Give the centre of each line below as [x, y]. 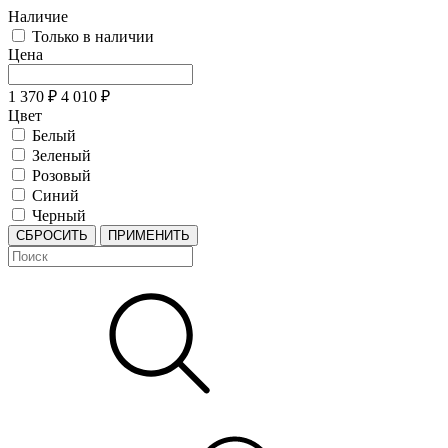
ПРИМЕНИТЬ [149, 235]
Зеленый [61, 155]
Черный [59, 215]
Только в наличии [93, 36]
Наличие [38, 16]
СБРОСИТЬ [52, 235]
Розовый [61, 175]
